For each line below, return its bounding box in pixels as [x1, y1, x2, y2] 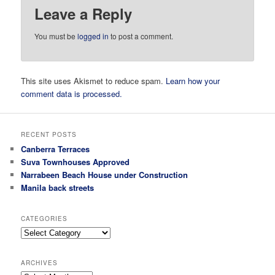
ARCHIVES [21, 258, 58, 268]
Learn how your [166, 75, 220, 87]
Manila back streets [21, 182, 95, 194]
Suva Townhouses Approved [21, 156, 130, 168]
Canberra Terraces [21, 143, 90, 155]
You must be [34, 30, 78, 41]
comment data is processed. [21, 88, 123, 100]
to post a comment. [109, 30, 174, 41]
